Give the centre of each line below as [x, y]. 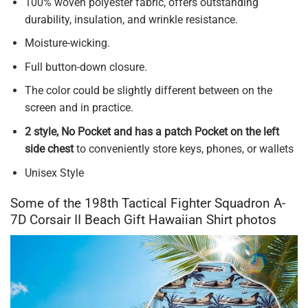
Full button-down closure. [86, 67]
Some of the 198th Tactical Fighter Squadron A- [148, 203]
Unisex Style [54, 173]
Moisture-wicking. [67, 43]
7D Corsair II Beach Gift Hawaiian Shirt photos [143, 220]
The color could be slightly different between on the [148, 91]
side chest [49, 149]
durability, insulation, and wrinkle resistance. [131, 19]
